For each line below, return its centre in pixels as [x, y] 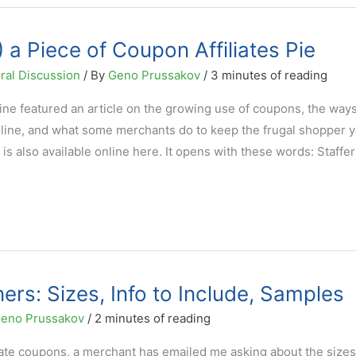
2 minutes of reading [152, 318]
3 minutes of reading [269, 75]
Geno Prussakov [155, 75]
